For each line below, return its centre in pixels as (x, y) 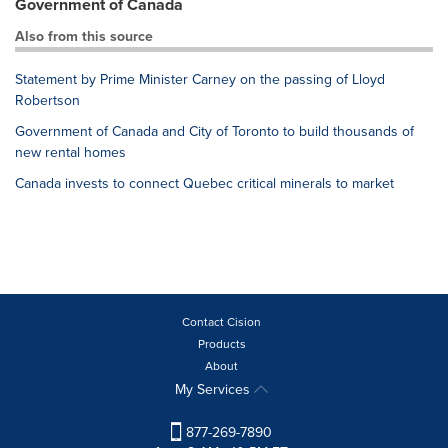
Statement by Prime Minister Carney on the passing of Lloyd (200, 79)
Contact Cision (221, 322)
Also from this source (84, 36)
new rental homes (70, 152)
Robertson (47, 100)
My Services (214, 389)
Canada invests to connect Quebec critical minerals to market (204, 183)
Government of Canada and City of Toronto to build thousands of (214, 131)
